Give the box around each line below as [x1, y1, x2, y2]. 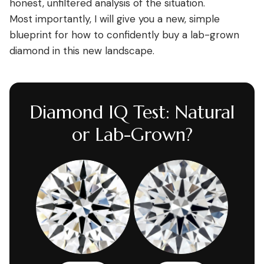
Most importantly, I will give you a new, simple [9, 12, 220, 25]
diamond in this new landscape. [9, 44, 154, 57]
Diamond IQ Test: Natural [29, 101, 235, 124]
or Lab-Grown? [71, 123, 193, 146]
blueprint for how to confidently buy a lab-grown [9, 28, 239, 41]
